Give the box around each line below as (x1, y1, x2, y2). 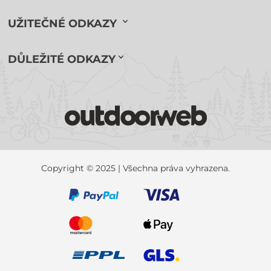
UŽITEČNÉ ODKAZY (8, 16, 120, 30)
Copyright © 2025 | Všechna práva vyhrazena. (41, 162, 230, 174)
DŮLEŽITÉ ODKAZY (8, 52, 116, 66)
